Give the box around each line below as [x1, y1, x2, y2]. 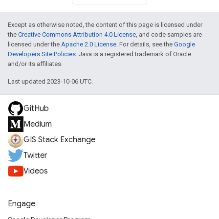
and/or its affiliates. [8, 60, 63, 67]
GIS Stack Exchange [23, 135, 95, 145]
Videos [23, 166, 48, 176]
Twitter [23, 151, 47, 160]
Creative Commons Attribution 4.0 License [18, 31, 136, 38]
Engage [8, 199, 35, 209]
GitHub [23, 104, 49, 113]
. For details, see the [116, 41, 174, 48]
